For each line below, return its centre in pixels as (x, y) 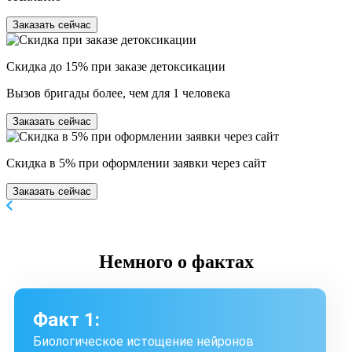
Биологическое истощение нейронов (143, 341)
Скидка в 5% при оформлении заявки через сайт (136, 163)
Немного (136, 261)
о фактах (213, 261)
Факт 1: (66, 319)
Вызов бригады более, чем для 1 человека (118, 93)
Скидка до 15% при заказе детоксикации (116, 66)
